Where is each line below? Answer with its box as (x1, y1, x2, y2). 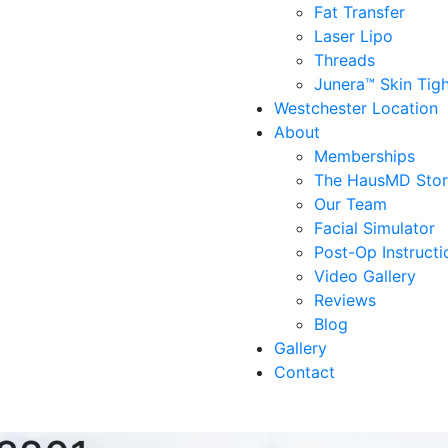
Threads (314, 50, 375, 70)
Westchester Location (274, 98, 438, 118)
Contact (274, 362, 335, 382)
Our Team (314, 194, 387, 214)
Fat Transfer (314, 2, 405, 22)
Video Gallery (314, 266, 416, 286)
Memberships (314, 146, 415, 166)
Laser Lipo (314, 26, 393, 46)
